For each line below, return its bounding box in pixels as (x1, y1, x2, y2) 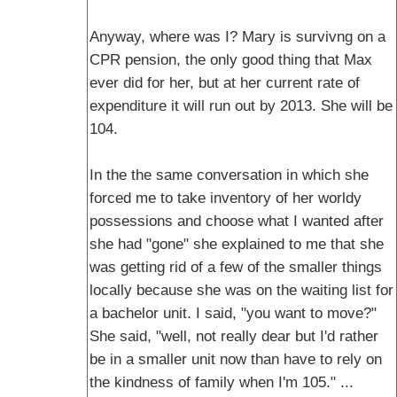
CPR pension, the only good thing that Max (90, 51, 372, 68)
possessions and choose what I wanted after (90, 213, 384, 230)
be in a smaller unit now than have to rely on (90, 351, 382, 368)
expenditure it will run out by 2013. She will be (90, 97, 393, 114)
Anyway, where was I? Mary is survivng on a (90, 28, 385, 45)
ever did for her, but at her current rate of (90, 74, 360, 91)
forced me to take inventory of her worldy (90, 190, 362, 206)
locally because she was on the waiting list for (90, 282, 393, 299)
